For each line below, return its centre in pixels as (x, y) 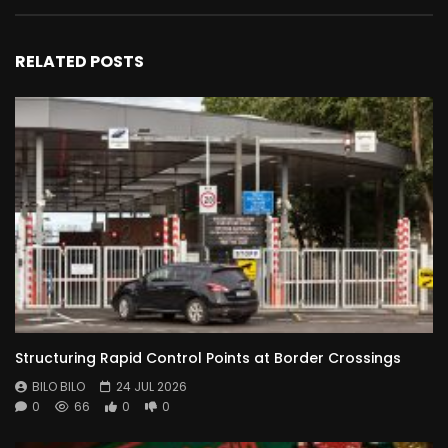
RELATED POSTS (79, 62)
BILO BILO (58, 387)
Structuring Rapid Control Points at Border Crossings (208, 358)
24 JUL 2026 (151, 387)
